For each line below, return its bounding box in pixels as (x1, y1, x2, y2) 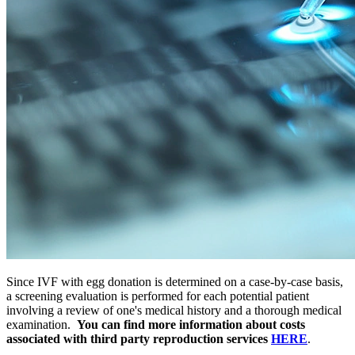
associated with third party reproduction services (6, 332, 268, 346)
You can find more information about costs (77, 318, 305, 332)
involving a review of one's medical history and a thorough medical (6, 303, 342, 318)
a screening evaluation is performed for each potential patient (6, 289, 309, 303)
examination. (6, 318, 77, 332)
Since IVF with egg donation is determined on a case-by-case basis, (6, 275, 343, 289)
